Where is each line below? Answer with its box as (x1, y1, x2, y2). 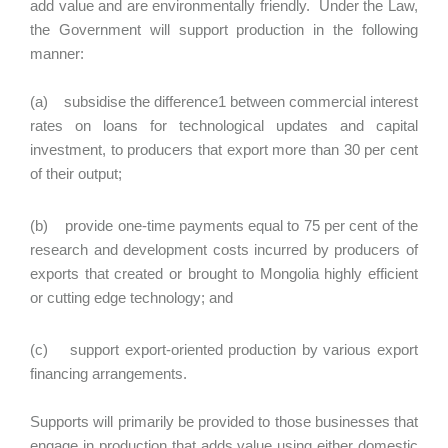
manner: (30, 45, 84, 62)
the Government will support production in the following (30, 21, 418, 38)
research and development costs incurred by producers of (30, 241, 418, 258)
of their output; (30, 165, 122, 182)
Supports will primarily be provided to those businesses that (30, 413, 418, 430)
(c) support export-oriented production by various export (30, 341, 418, 358)
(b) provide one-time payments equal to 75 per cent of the (30, 217, 418, 234)
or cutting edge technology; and (30, 289, 237, 306)
